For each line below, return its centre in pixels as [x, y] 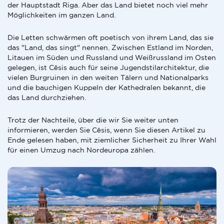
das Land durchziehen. [47, 97]
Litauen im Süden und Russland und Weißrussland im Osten [112, 57]
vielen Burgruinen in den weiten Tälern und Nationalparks [108, 77]
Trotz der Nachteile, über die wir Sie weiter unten [93, 120]
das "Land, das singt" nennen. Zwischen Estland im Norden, [110, 47]
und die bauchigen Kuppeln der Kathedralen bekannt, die [106, 87]
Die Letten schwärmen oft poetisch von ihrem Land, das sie [110, 37]
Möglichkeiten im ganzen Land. [61, 15]
